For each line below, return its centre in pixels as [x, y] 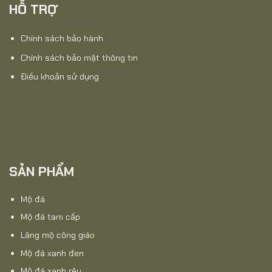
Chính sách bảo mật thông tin [79, 57]
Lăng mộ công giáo [57, 235]
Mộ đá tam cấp [50, 217]
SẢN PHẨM [42, 172]
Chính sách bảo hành [62, 38]
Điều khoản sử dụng [59, 77]
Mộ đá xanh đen [52, 253]
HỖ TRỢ [33, 10]
